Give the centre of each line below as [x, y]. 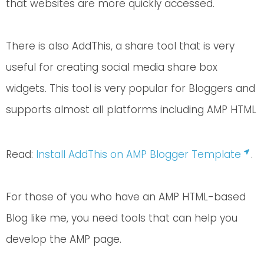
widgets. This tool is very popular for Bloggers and [131, 88]
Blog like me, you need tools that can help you [122, 218]
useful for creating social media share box [112, 67]
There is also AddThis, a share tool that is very [120, 46]
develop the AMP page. [64, 239]
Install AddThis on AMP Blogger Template [138, 154]
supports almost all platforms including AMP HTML [131, 110]
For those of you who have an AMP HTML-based [126, 197]
